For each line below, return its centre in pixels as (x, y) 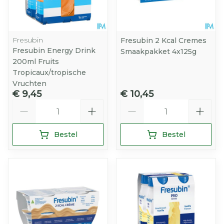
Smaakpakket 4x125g (158, 51)
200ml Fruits (36, 61)
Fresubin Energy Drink (54, 50)
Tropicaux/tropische (49, 72)
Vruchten (29, 83)
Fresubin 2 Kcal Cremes (163, 40)
